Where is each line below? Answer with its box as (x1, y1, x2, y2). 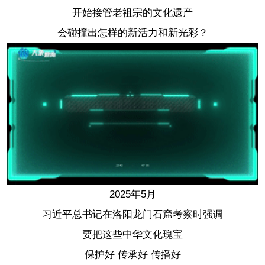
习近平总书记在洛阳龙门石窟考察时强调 (42, 208, 223, 220)
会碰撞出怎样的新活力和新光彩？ (57, 27, 208, 38)
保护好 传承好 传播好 (84, 248, 181, 260)
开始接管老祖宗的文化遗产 (72, 7, 193, 18)
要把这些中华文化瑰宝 (82, 228, 183, 240)
